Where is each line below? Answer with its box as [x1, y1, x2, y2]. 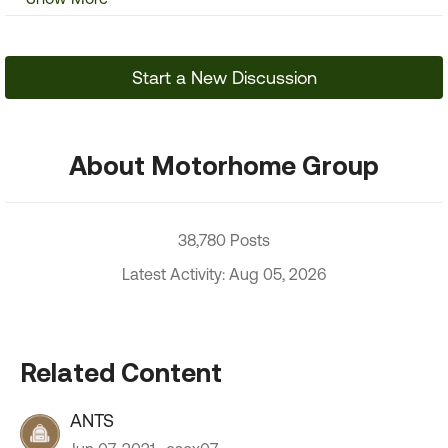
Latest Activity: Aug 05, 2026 [122, 265, 326, 283]
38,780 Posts [178, 231, 270, 249]
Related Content [20, 357, 222, 387]
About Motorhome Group [69, 150, 379, 180]
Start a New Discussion [131, 67, 317, 88]
